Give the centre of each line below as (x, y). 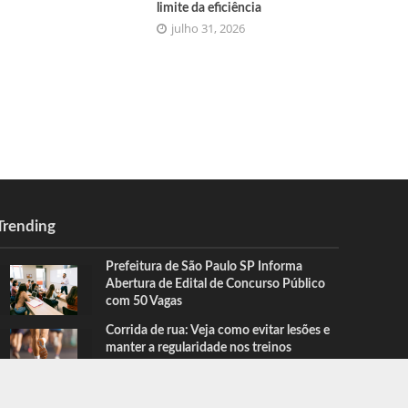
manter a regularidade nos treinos (198, 348)
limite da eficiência (209, 8)
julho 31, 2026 (209, 28)
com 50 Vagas (143, 302)
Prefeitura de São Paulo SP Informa (204, 267)
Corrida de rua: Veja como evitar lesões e (217, 331)
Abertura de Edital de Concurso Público (215, 285)
